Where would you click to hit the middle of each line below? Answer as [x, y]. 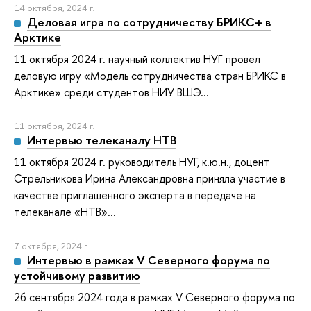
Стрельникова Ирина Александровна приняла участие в [150, 179]
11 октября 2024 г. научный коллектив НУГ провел [137, 59]
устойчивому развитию [77, 275]
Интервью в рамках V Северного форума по [148, 260]
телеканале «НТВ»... [65, 212]
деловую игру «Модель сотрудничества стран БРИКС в [150, 75]
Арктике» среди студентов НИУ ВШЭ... [111, 92]
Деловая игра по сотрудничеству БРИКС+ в [149, 22]
